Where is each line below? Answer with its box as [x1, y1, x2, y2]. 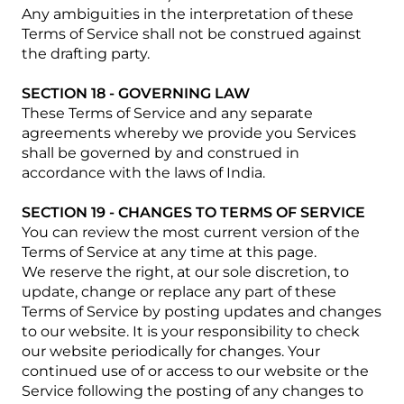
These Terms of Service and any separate [22, 105, 313, 122]
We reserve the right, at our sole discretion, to [22, 263, 349, 280]
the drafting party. [22, 45, 150, 62]
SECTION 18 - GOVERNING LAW [22, 85, 250, 102]
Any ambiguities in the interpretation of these [22, 5, 353, 23]
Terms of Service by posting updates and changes [22, 303, 381, 320]
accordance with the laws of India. [22, 164, 265, 181]
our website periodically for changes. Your [22, 343, 320, 360]
